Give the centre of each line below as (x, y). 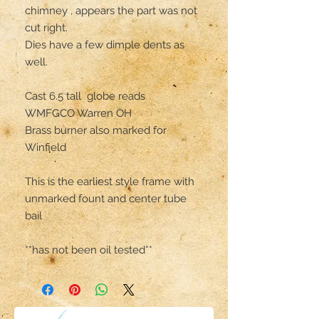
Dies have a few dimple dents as (105, 45)
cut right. (48, 27)
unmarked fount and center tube (106, 198)
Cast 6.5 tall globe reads (87, 96)
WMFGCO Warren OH (78, 113)
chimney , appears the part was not (111, 10)
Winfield (47, 147)
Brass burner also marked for (96, 130)
